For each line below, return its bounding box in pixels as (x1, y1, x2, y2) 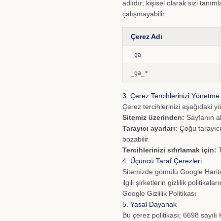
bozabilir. (122, 135, 150, 143)
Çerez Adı (131, 33, 162, 40)
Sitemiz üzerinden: (122, 113, 184, 121)
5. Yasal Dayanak (122, 200, 177, 208)
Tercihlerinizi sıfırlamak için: (122, 146, 217, 154)
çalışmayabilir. (122, 10, 166, 18)
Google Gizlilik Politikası (122, 189, 196, 197)
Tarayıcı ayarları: (122, 124, 178, 132)
